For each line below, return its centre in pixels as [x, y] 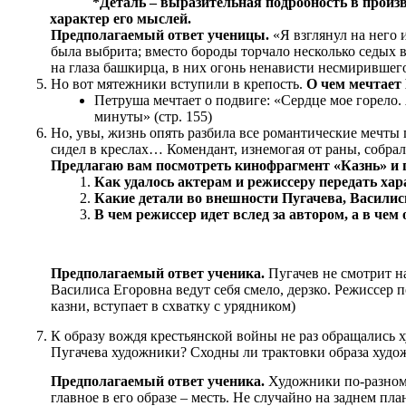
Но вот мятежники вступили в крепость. [179, 83]
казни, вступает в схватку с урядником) [173, 306]
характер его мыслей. [121, 18]
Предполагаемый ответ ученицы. [162, 34]
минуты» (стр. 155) [153, 116]
